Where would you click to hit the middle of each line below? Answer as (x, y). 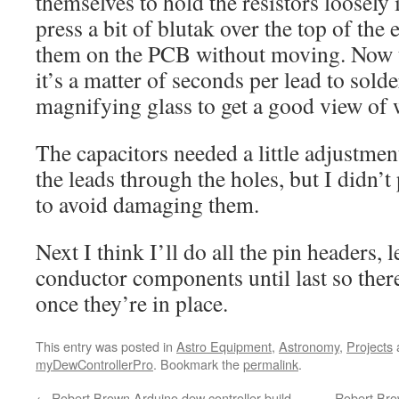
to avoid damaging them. (147, 204)
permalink (271, 364)
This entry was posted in (106, 346)
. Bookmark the (198, 364)
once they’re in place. (132, 303)
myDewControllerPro (94, 364)
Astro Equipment (224, 346)
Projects (370, 346)
